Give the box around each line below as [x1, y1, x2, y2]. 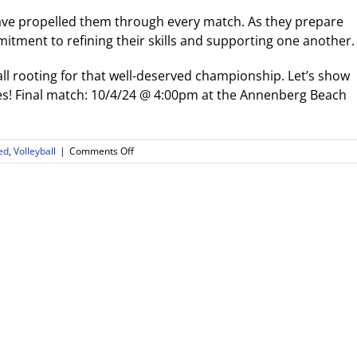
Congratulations [133, 158, 204, 172]
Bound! [133, 287, 164, 301]
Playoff [133, 258, 163, 273]
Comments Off [69, 144, 134, 159]
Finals [133, 273, 159, 287]
